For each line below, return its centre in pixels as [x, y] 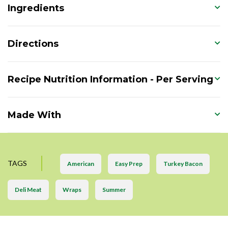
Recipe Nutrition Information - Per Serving [110, 79]
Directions [33, 44]
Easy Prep [129, 163]
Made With [34, 115]
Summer [114, 189]
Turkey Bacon [183, 163]
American [81, 163]
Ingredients [36, 8]
